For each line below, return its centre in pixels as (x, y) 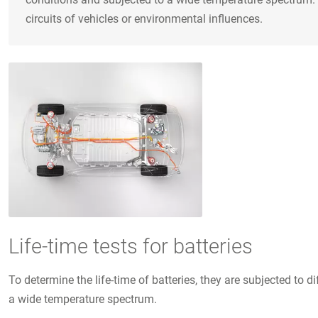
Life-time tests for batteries (131, 246)
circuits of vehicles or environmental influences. (144, 18)
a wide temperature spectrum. (83, 300)
